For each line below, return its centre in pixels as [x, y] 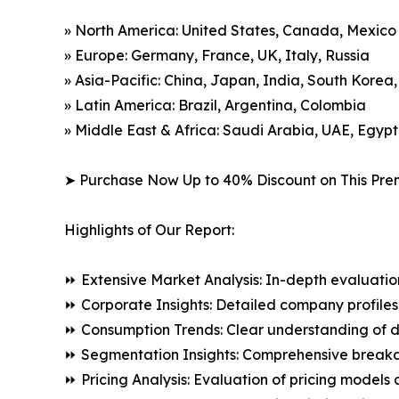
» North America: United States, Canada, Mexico [230, 31]
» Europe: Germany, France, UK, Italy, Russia [217, 56]
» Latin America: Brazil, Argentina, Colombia [215, 106]
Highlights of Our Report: [149, 230]
